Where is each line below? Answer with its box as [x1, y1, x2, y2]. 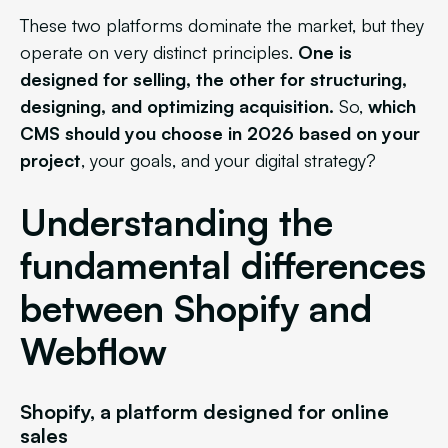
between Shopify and [20, 284, 372, 331]
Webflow [20, 327, 167, 374]
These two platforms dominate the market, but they [20, 13, 424, 36]
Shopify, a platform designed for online [20, 398, 389, 424]
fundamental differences [20, 241, 426, 288]
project [20, 148, 81, 171]
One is [298, 40, 352, 63]
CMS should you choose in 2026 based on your [20, 121, 420, 144]
